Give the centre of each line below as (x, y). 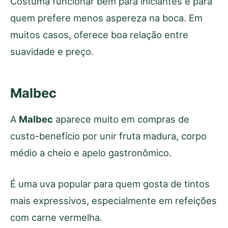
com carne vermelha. (56, 217)
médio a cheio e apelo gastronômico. (91, 152)
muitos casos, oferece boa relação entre (99, 34)
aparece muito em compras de (121, 119)
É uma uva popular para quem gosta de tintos (110, 183)
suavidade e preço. (52, 51)
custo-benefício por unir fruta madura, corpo (108, 136)
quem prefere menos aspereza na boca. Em (106, 18)
